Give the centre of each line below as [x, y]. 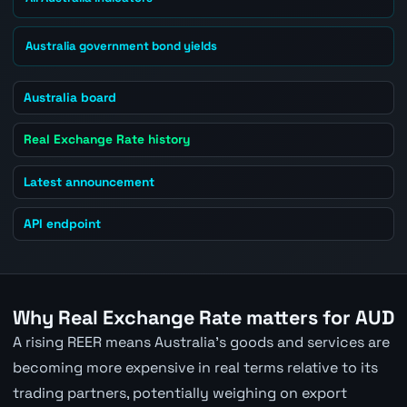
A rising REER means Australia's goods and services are [201, 342]
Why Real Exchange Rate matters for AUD [203, 317]
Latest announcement [89, 181]
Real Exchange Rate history [107, 139]
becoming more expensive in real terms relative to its [195, 367]
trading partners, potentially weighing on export [179, 392]
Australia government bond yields [122, 46]
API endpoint [63, 224]
